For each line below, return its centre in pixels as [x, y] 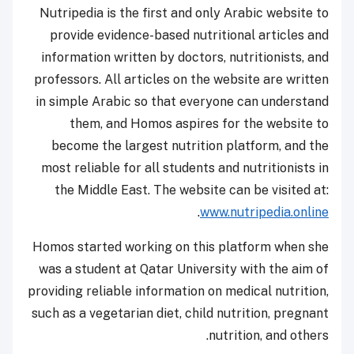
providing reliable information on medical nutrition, [178, 291]
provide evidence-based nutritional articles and [189, 35]
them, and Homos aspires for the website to [199, 123]
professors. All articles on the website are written [181, 79]
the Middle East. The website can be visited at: [192, 190]
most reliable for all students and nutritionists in [185, 168]
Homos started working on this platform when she [181, 247]
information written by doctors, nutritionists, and [185, 57]
